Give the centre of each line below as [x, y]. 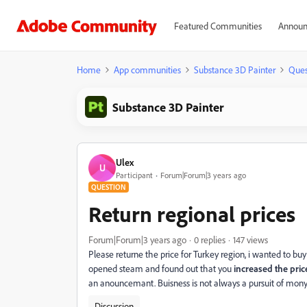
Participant [134, 175]
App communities [147, 70]
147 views [250, 240]
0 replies [210, 240]
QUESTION [109, 187]
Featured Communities [218, 26]
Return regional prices [192, 214]
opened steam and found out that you [161, 268]
